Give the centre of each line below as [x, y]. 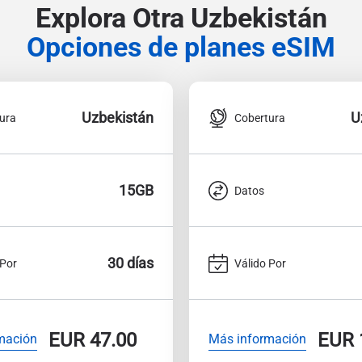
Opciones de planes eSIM [181, 47]
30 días [130, 263]
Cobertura [260, 118]
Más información [257, 339]
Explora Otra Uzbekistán [181, 18]
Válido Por [260, 263]
